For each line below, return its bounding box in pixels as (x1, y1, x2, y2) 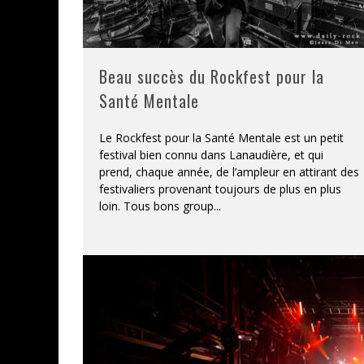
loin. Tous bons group (99, 197, 214, 214)
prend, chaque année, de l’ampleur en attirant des (99, 163, 359, 180)
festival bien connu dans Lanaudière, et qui (99, 146, 323, 162)
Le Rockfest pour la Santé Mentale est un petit (99, 129, 344, 145)
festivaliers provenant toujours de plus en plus (99, 180, 341, 197)
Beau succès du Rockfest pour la (99, 63, 324, 89)
